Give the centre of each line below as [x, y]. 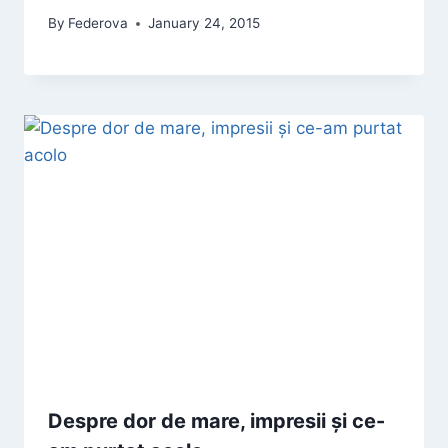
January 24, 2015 [204, 23]
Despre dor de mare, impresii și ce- [216, 420]
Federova [98, 23]
